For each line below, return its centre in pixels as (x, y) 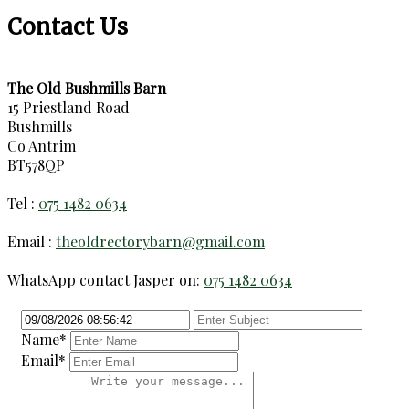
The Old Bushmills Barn (87, 88)
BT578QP (36, 164)
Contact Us (68, 27)
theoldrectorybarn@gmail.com (160, 241)
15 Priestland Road (68, 107)
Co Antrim (42, 145)
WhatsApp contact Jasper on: (105, 279)
